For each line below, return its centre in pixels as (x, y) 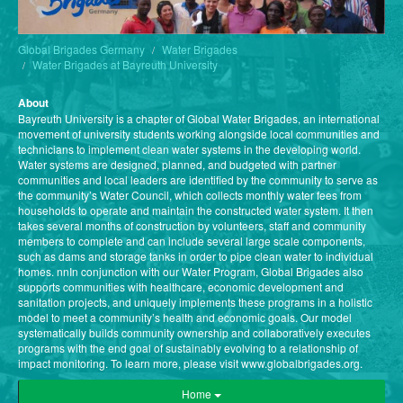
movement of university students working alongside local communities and (199, 134)
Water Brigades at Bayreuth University (125, 65)
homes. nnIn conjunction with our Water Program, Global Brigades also (191, 272)
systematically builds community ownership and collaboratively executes (194, 333)
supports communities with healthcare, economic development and (181, 287)
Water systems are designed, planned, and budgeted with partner (177, 165)
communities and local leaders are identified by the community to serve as (198, 180)
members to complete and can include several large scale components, (192, 241)
